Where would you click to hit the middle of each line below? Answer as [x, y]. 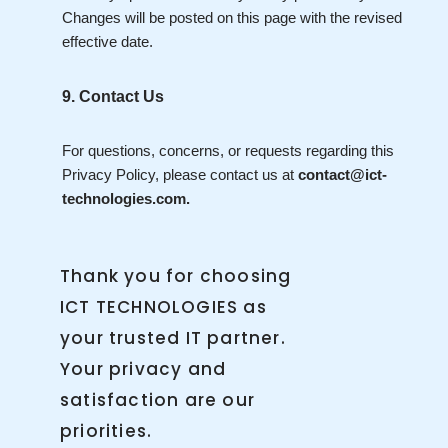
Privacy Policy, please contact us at [180, 174]
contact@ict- [342, 174]
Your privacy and [143, 369]
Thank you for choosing [176, 276]
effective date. [107, 41]
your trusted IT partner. [173, 338]
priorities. [106, 431]
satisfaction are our [157, 400]
